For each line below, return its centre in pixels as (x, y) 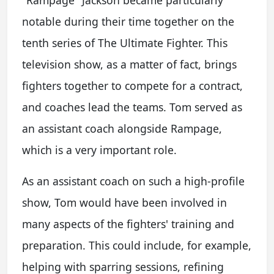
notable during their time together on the (128, 21)
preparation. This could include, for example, (137, 245)
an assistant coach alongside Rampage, (122, 128)
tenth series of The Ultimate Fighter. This (125, 43)
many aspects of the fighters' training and (128, 224)
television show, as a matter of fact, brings (129, 64)
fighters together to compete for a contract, (132, 86)
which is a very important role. (99, 150)
